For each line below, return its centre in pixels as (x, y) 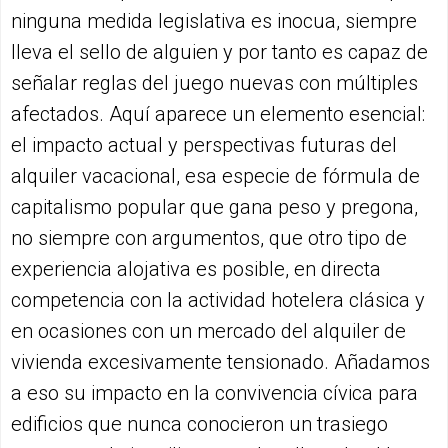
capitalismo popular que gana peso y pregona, (214, 206)
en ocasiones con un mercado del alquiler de (208, 330)
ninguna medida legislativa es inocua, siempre (214, 20)
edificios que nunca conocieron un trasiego (199, 423)
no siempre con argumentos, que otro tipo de (209, 237)
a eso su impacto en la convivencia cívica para (214, 392)
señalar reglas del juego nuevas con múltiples (214, 82)
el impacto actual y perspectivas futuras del (204, 144)
